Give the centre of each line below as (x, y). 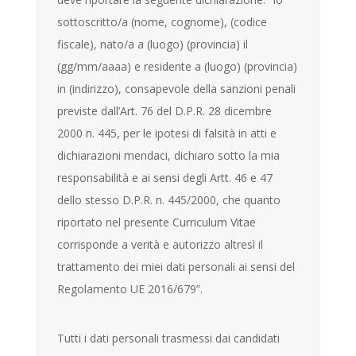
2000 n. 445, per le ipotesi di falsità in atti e (167, 133)
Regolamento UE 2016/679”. (130, 288)
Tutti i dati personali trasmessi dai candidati (169, 338)
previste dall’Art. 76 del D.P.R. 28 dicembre (165, 110)
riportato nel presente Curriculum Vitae (157, 222)
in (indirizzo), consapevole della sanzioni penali (177, 88)
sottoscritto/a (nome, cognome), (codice (163, 21)
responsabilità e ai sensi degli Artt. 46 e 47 (165, 177)
